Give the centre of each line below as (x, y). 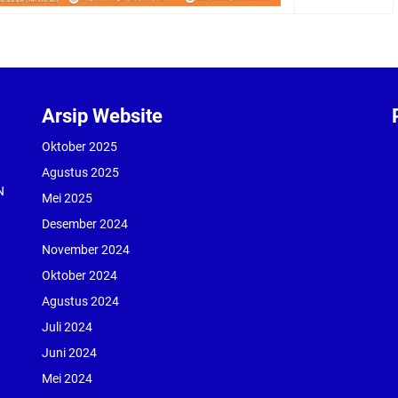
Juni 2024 (70, 353)
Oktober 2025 (80, 147)
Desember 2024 (85, 224)
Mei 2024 (68, 378)
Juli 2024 (68, 327)
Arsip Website (103, 116)
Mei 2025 (68, 198)
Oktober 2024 (80, 275)
